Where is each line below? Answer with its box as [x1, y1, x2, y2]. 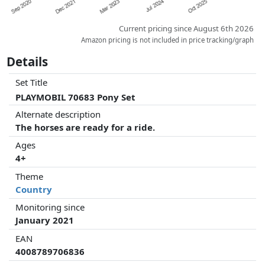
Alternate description [15, 108, 101, 120]
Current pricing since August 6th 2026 [119, 23, 254, 34]
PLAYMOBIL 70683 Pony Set [15, 91, 136, 104]
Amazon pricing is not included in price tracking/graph [81, 35, 254, 44]
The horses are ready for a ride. [15, 121, 156, 133]
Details [7, 53, 49, 70]
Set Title [15, 76, 48, 89]
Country [15, 183, 53, 195]
